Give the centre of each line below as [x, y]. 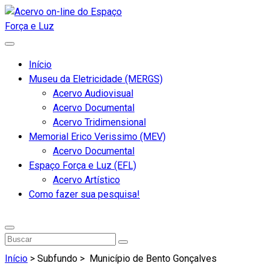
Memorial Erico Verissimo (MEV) [97, 137]
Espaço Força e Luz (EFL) [83, 165]
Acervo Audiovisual [93, 93]
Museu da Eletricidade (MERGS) [96, 79]
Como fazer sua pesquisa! [84, 194]
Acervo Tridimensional [99, 122]
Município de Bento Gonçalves [152, 259]
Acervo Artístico [86, 180]
